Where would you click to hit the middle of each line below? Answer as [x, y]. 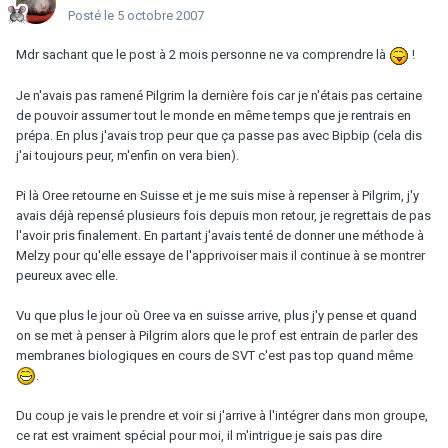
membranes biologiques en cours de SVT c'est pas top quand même [214, 355]
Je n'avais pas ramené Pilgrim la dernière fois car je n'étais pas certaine [219, 95]
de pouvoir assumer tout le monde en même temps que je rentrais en [213, 115]
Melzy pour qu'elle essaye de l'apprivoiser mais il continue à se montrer [220, 255]
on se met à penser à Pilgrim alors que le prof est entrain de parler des [217, 335]
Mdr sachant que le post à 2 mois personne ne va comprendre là [202, 54]
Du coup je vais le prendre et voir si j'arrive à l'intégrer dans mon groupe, [222, 416]
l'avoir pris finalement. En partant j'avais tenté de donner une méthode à [220, 235]
